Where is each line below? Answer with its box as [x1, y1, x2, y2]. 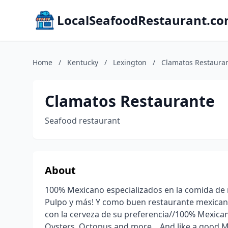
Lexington [113, 58, 147, 67]
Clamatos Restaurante [45, 91, 215, 111]
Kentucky [67, 58, 98, 67]
